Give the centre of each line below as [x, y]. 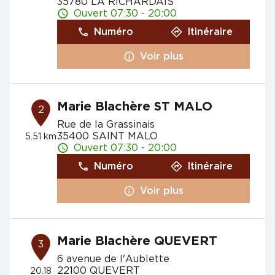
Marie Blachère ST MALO [134, 107]
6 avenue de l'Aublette [113, 259]
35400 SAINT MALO [107, 136]
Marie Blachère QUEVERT [137, 241]
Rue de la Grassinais [106, 125]
